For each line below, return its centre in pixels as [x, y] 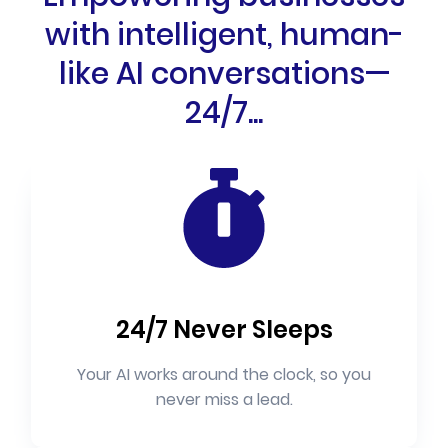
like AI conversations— [224, 74]
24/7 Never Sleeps [224, 330]
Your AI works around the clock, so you [224, 375]
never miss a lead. [224, 400]
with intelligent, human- [224, 35]
